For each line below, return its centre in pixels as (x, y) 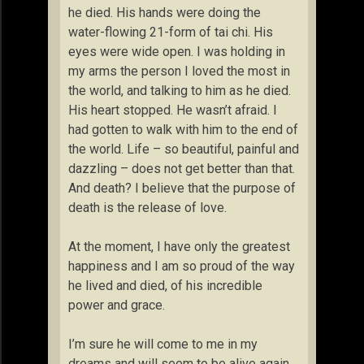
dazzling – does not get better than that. (182, 169)
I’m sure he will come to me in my (163, 344)
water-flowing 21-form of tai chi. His (171, 32)
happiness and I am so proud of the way (182, 266)
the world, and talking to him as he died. (180, 91)
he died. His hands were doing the (165, 13)
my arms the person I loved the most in (179, 71)
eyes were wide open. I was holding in (177, 52)
